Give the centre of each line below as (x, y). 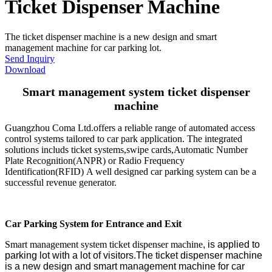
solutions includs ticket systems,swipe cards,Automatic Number (126, 149)
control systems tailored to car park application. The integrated (124, 138)
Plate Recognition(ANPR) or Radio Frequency (95, 160)
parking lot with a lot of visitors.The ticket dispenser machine (134, 255)
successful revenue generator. (61, 182)
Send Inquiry (30, 58)
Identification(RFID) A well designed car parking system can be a (131, 171)
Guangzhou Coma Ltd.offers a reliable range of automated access (130, 127)
